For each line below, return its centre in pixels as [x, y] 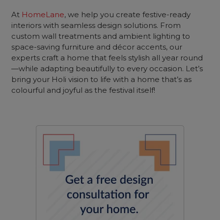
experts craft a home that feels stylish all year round [107, 58]
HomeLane [43, 14]
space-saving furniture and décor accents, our [97, 47]
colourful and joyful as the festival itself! [83, 90]
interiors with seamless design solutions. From [96, 25]
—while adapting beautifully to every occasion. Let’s [107, 69]
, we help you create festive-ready [128, 14]
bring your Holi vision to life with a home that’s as [102, 79]
